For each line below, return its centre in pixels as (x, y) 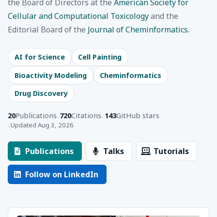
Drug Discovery (41, 93)
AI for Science (39, 57)
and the (163, 16)
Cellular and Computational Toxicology (78, 16)
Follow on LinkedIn (62, 175)
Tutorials (171, 151)
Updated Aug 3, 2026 (42, 125)
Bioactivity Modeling (50, 75)
